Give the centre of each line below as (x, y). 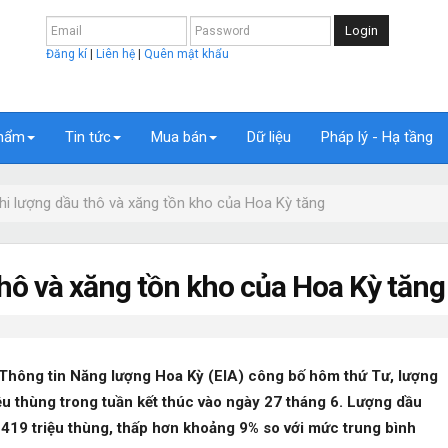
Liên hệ (117, 54)
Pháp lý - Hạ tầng (377, 137)
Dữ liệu (269, 137)
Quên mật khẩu (186, 54)
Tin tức (88, 137)
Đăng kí (68, 54)
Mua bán (179, 137)
